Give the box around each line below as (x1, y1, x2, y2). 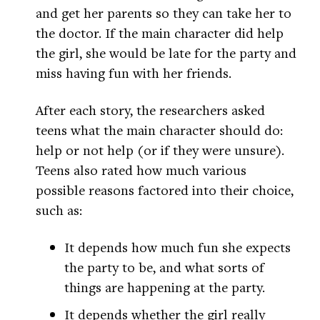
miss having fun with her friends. (36, 64, 231, 82)
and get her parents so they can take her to (36, 4, 291, 22)
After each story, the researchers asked (36, 101, 265, 119)
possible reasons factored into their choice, (36, 181, 294, 199)
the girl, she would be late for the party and (36, 44, 296, 62)
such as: (36, 201, 82, 219)
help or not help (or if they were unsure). (36, 141, 284, 159)
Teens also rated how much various (36, 161, 246, 179)
